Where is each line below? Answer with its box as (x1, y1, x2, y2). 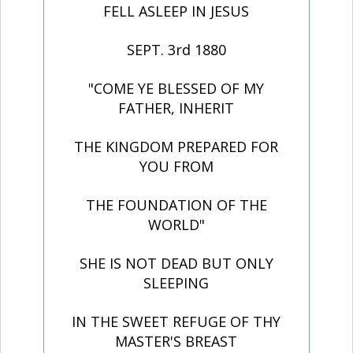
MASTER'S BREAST (115, 332, 238, 351)
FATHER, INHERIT (118, 98, 235, 118)
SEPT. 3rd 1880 (126, 40, 226, 60)
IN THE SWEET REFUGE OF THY (72, 312, 281, 332)
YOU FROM (139, 157, 214, 176)
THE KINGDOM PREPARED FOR (74, 137, 279, 157)
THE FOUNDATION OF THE (85, 195, 267, 215)
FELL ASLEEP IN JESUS (103, 2, 250, 21)
